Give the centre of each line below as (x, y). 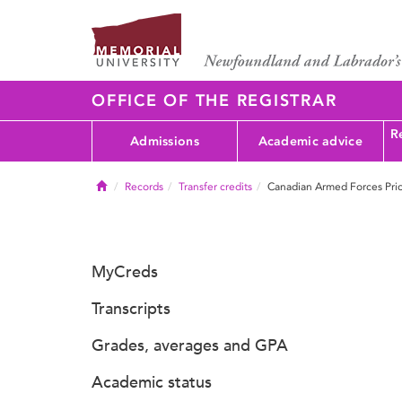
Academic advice (310, 141)
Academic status (152, 382)
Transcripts (131, 309)
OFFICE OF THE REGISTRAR (214, 100)
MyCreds (125, 272)
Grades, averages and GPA (190, 345)
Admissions (165, 141)
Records (144, 187)
